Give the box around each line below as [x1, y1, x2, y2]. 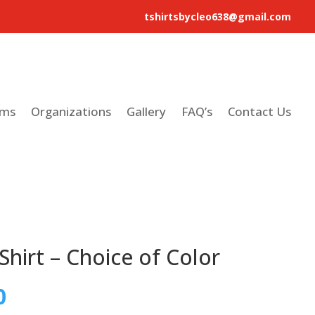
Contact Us [228, 103, 292, 120]
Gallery [127, 103, 167, 120]
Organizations [31, 103, 112, 120]
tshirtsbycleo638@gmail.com [144, 10, 292, 23]
